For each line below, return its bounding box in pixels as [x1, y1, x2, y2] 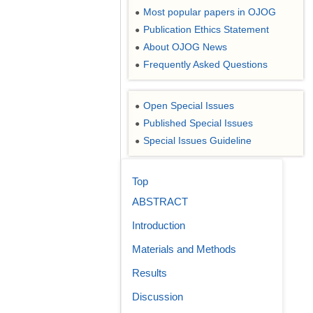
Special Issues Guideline [143, 135, 252, 146]
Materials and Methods [132, 243, 236, 255]
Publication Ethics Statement [143, 24, 269, 35]
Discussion [132, 291, 183, 303]
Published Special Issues [143, 117, 253, 129]
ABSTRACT [132, 196, 188, 208]
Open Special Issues [143, 100, 234, 111]
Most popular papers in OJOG [143, 6, 276, 17]
